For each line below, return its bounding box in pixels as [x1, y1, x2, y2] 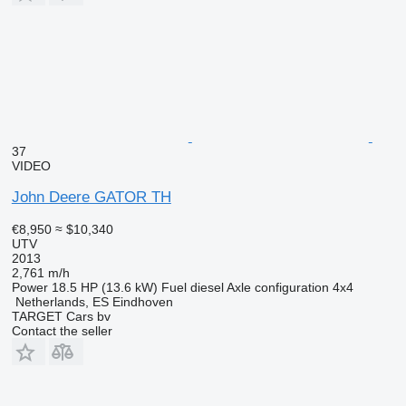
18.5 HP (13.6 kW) [51, 280, 158, 295]
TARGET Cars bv [11, 309, 111, 324]
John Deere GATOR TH [11, 188, 171, 206]
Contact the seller [11, 324, 112, 338]
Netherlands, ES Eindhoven [14, 295, 173, 309]
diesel [189, 280, 224, 295]
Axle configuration [226, 280, 329, 295]
